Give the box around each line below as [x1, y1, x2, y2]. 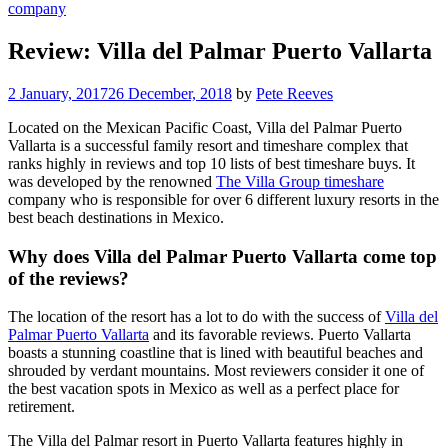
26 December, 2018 [108, 84, 232, 102]
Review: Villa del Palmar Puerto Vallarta [8, 37, 432, 64]
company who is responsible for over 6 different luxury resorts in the [8, 190, 439, 208]
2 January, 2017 [8, 84, 108, 102]
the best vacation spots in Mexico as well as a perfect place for [8, 380, 399, 398]
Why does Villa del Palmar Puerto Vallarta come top [8, 245, 437, 267]
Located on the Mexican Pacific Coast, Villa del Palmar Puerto [8, 118, 402, 136]
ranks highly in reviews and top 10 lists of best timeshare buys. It [8, 154, 415, 172]
